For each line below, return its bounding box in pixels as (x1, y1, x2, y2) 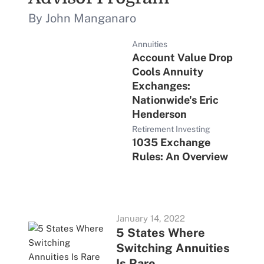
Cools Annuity (132, 65, 203, 78)
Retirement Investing (132, 124, 210, 134)
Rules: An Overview (132, 150, 228, 163)
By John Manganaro (28, 11, 136, 25)
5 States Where (115, 226, 205, 240)
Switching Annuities (115, 241, 230, 255)
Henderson (132, 108, 187, 120)
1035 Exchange (132, 136, 210, 148)
